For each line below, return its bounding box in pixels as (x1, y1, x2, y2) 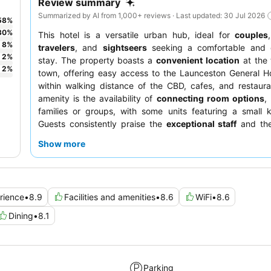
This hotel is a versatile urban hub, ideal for (38, 29, 235, 40)
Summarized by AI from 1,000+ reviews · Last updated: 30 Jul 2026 (38, 10, 265, 20)
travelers (38, 42, 75, 53)
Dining (8, 210, 33, 221)
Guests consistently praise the (38, 118, 166, 129)
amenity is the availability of (38, 93, 157, 103)
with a (38, 156, 64, 167)
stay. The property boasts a (38, 54, 157, 65)
